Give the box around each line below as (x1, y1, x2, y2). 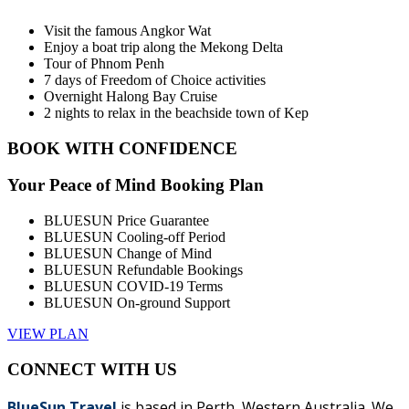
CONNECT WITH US (7, 359, 177, 379)
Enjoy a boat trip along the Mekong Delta (44, 38, 283, 55)
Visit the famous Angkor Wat (44, 22, 211, 38)
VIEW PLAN (7, 326, 89, 342)
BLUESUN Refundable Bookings (44, 262, 243, 278)
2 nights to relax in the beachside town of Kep (44, 104, 309, 121)
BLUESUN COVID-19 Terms (44, 278, 223, 295)
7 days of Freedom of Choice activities (44, 71, 266, 88)
